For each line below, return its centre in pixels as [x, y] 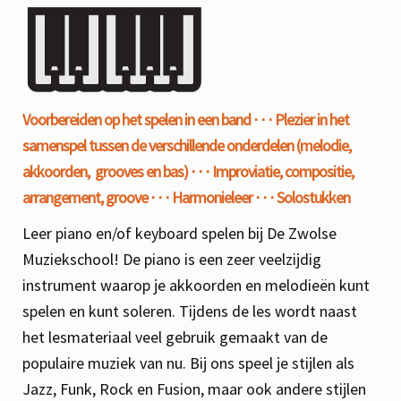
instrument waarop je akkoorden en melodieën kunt [196, 286]
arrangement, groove [86, 197]
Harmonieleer [213, 197]
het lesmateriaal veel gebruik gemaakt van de [175, 337]
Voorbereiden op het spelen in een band [138, 119]
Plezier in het [312, 119]
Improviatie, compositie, [283, 171]
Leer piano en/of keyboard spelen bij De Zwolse [179, 234]
